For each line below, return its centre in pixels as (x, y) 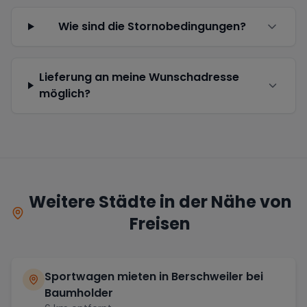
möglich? (64, 93)
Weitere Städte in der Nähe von (160, 201)
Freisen (160, 223)
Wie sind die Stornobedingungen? (152, 26)
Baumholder (79, 293)
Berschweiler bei (217, 276)
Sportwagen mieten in (108, 276)
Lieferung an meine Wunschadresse (139, 77)
